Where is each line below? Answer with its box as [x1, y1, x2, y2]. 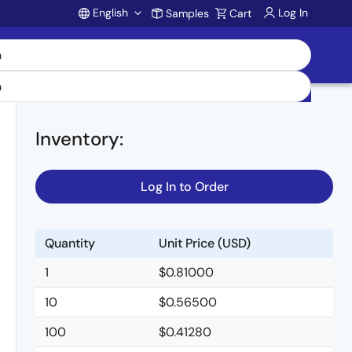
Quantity [45, 235, 95, 251]
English [93, 5, 128, 20]
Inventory [35, 126, 119, 151]
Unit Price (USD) [159, 235, 251, 251]
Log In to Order [140, 178, 229, 195]
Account [75, 27, 194, 66]
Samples [166, 6, 209, 20]
